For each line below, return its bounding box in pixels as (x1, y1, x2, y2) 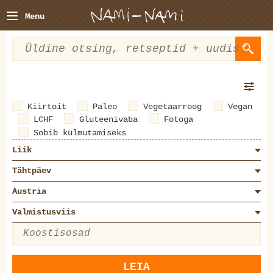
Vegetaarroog (143, 102, 202, 112)
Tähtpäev (12, 165, 51, 175)
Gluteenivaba (79, 115, 138, 125)
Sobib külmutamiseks (34, 127, 126, 138)
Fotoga (164, 115, 193, 125)
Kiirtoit (27, 102, 66, 112)
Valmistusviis (12, 207, 76, 217)
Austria (12, 186, 46, 196)
